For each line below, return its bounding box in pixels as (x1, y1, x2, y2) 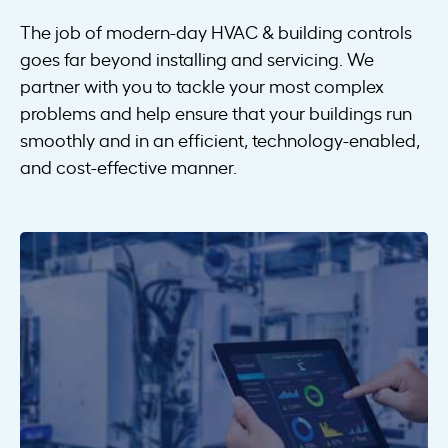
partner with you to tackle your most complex (20, 73, 384, 98)
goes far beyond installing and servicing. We (20, 46, 374, 71)
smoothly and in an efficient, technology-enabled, (20, 127, 420, 152)
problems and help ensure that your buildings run (20, 100, 412, 125)
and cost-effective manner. (20, 154, 237, 179)
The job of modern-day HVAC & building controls (20, 19, 412, 44)
